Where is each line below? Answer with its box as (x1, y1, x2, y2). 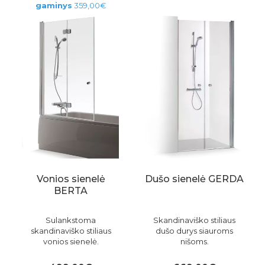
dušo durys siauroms (156, 225, 233, 235)
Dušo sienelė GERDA (145, 173, 244, 185)
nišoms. (180, 236, 209, 246)
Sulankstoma (46, 215, 96, 225)
